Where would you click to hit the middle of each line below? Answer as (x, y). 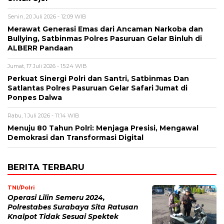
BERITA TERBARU (46, 167)
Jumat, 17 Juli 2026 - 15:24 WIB (47, 66)
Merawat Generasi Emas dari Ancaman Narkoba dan (105, 29)
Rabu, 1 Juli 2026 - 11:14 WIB (43, 116)
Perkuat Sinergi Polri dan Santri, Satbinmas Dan (98, 79)
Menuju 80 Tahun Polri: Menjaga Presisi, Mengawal (103, 128)
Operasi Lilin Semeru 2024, (56, 198)
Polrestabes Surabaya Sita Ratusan (73, 207)
